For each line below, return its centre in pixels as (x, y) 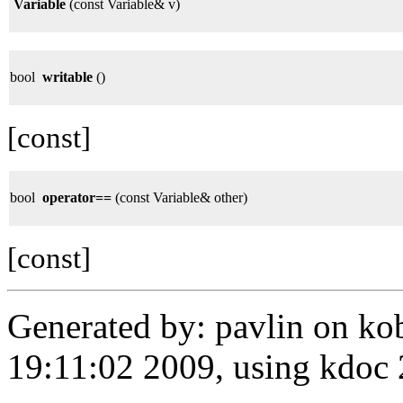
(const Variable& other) (179, 197)
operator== (77, 197)
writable (67, 76)
